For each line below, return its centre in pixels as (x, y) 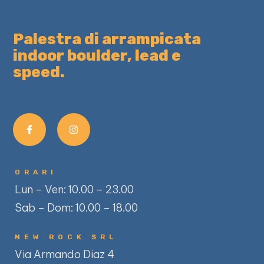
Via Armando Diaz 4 (66, 255)
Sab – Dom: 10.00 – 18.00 (77, 208)
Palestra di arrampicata (107, 39)
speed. (39, 72)
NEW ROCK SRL (66, 237)
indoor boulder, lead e (97, 56)
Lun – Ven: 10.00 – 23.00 (75, 190)
